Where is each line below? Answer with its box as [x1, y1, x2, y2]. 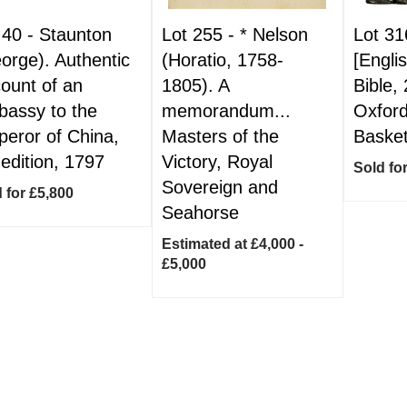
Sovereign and [162, 177, 279, 197]
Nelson [253, 25, 309, 45]
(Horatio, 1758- [162, 50, 284, 70]
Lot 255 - [162, 25, 241, 45]
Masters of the [162, 126, 280, 146]
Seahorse [162, 203, 240, 223]
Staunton [38, 25, 112, 45]
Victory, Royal [162, 152, 273, 172]
